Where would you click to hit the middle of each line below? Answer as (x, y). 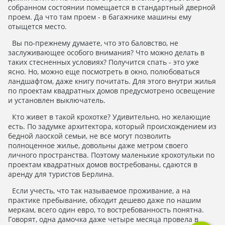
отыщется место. (37, 27)
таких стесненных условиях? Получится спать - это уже (103, 62)
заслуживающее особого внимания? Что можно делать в (106, 53)
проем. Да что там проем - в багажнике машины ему (100, 17)
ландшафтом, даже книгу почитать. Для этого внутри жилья (112, 81)
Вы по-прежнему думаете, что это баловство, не (93, 43)
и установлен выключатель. (57, 100)
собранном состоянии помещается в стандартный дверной (112, 8)
